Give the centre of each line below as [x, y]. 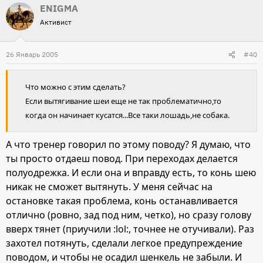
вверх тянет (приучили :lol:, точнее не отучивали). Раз [130, 229]
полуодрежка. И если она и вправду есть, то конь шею [131, 173]
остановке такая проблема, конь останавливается [122, 201]
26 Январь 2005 [32, 55]
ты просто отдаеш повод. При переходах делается [122, 159]
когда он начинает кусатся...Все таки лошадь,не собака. [127, 115]
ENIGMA [59, 9]
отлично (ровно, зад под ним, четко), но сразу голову [129, 215]
